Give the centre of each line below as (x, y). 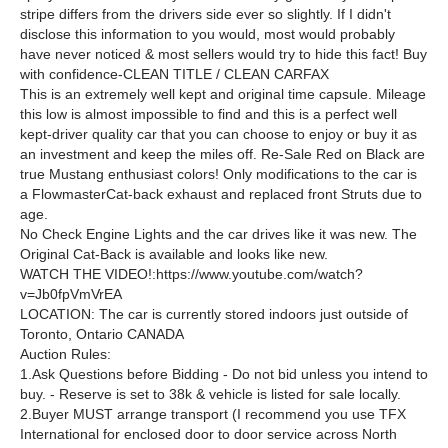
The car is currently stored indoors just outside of (251, 314)
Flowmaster (69, 194)
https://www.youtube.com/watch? (259, 274)
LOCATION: (57, 314)
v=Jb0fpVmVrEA (71, 294)
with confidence (69, 74)
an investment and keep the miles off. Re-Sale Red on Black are (222, 154)
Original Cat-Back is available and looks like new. (174, 254)
